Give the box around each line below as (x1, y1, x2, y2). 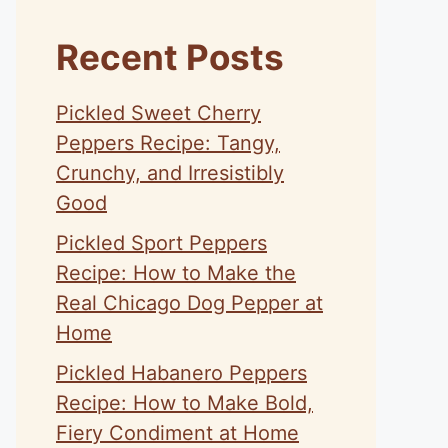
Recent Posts (56, 36, 284, 78)
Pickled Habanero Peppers (56, 361, 307, 385)
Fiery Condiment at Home (56, 421, 299, 445)
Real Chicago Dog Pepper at (56, 291, 323, 315)
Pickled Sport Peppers (56, 231, 267, 255)
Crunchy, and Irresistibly (56, 161, 284, 185)
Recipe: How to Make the (56, 261, 296, 285)
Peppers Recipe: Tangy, (56, 131, 280, 155)
